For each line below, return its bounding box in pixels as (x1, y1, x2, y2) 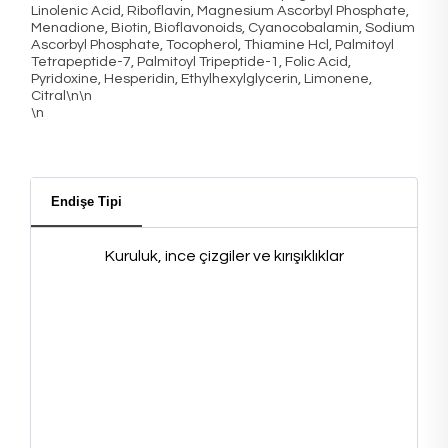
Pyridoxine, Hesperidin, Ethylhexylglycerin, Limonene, (31, 71, 372, 86)
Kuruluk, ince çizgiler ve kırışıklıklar (104, 248, 344, 264)
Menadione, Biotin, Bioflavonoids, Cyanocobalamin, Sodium (31, 20, 415, 35)
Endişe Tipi (51, 194, 122, 209)
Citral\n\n (31, 88, 92, 103)
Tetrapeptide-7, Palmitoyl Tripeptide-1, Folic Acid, (31, 54, 351, 69)
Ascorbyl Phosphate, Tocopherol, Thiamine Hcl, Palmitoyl (31, 37, 394, 52)
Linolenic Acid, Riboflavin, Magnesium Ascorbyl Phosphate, (31, 3, 409, 18)
